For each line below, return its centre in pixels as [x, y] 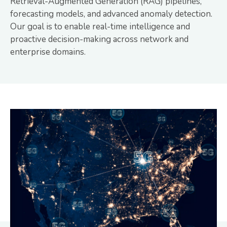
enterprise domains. [48, 52]
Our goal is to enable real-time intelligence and [100, 27]
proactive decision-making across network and [99, 40]
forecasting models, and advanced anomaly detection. [111, 14]
